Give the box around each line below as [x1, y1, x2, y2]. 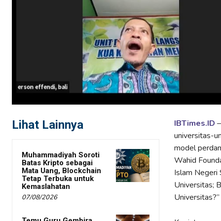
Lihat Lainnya [12, 117, 83, 132]
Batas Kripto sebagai [22, 158, 93, 167]
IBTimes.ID [174, 117, 215, 129]
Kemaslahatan [22, 182, 70, 191]
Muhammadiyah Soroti [22, 150, 100, 159]
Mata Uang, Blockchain [22, 166, 101, 175]
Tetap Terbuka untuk [22, 174, 94, 183]
